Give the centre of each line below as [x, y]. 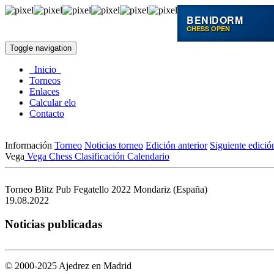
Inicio [45, 69]
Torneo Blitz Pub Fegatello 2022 [68, 189]
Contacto [47, 113]
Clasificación [98, 156]
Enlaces [44, 91]
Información [28, 145]
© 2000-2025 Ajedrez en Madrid [68, 266]
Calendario [147, 156]
